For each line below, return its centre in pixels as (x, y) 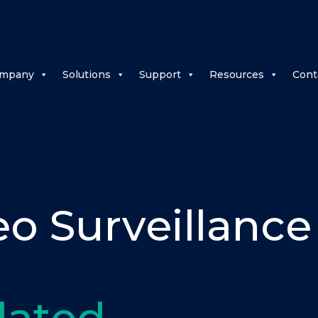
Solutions (87, 75)
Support (160, 75)
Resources (237, 75)
